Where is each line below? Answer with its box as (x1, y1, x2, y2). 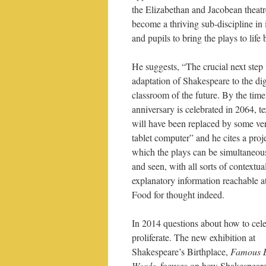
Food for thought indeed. (132, 188, 224, 201)
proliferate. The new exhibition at (132, 231, 255, 243)
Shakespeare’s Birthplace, (132, 245, 230, 258)
